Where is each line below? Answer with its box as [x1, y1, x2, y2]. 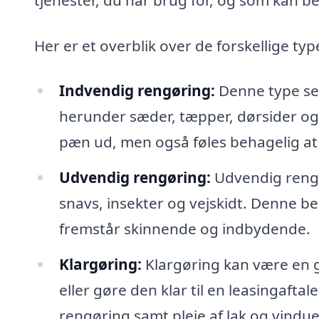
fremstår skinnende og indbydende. [58, 219, 310, 239]
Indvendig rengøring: [58, 80, 215, 101]
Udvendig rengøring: [58, 167, 211, 188]
